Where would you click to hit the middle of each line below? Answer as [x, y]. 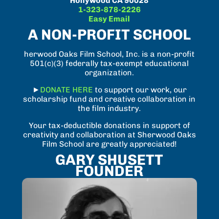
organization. [109, 72]
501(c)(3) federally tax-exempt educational [109, 63]
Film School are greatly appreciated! [109, 144]
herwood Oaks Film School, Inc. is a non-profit [109, 54]
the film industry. [109, 108]
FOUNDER [109, 171]
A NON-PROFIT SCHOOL [109, 34]
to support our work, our [141, 89]
